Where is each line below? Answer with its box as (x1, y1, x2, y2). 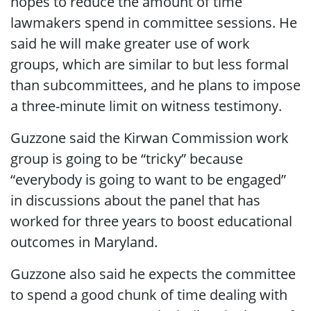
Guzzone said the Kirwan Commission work (10, 128, 289, 147)
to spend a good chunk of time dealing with (10, 285, 287, 304)
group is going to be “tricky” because (10, 149, 243, 168)
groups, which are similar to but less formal (10, 54, 289, 74)
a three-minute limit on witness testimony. (10, 96, 282, 115)
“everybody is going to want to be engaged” (10, 169, 286, 189)
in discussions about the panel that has (10, 190, 260, 210)
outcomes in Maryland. (10, 232, 158, 251)
